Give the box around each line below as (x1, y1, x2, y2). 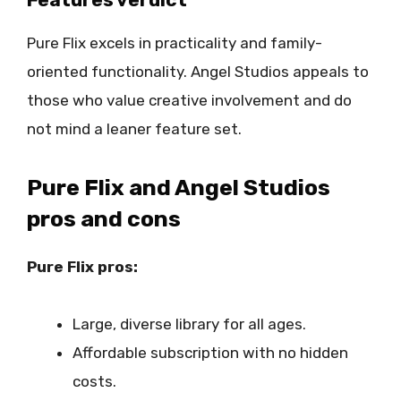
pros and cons (27, 206, 181, 233)
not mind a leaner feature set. (27, 119, 242, 138)
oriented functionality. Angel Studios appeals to (27, 62, 369, 81)
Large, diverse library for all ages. (73, 315, 306, 334)
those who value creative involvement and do (27, 90, 352, 109)
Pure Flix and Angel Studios (27, 175, 330, 201)
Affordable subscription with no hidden (73, 344, 348, 363)
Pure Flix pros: (27, 258, 138, 277)
